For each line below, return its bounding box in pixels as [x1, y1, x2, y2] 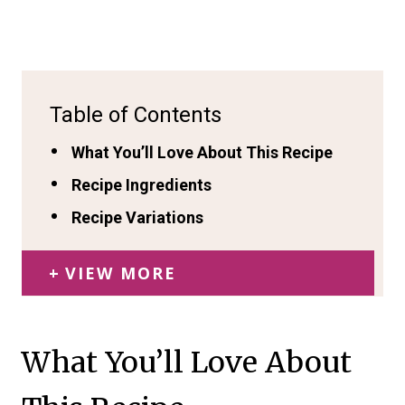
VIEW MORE [65, 262, 176, 285]
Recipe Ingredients [71, 175, 212, 195]
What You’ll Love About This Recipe [71, 143, 333, 163]
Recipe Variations [71, 208, 203, 228]
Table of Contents [50, 101, 221, 127]
